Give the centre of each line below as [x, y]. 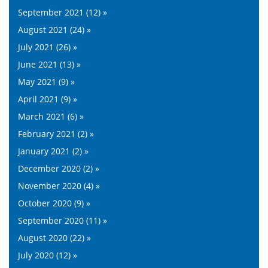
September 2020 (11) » [63, 220]
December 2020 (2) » [59, 168]
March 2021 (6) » [51, 116]
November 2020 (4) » [59, 185]
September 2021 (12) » [63, 12]
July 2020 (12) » [48, 255]
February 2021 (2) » [56, 133]
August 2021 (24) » [54, 29]
